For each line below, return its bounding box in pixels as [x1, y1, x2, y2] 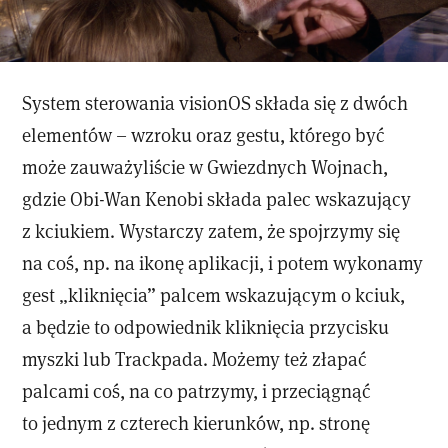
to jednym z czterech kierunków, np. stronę [22, 410, 371, 436]
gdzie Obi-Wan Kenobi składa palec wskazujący [22, 186, 412, 212]
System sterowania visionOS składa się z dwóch [22, 90, 409, 116]
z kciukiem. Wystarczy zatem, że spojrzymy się [22, 218, 401, 244]
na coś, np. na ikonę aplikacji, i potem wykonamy [22, 250, 424, 276]
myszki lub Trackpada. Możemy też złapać [22, 346, 368, 372]
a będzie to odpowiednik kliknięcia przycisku [22, 314, 390, 340]
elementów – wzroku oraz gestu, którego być [22, 122, 386, 148]
